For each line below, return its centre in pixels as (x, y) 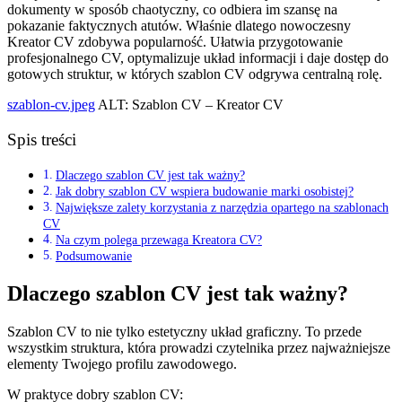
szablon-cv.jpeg (51, 104)
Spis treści (42, 140)
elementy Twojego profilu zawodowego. (122, 364)
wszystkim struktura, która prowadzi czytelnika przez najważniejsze (199, 348)
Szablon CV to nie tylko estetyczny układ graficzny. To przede (184, 332)
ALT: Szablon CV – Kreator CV (189, 104)
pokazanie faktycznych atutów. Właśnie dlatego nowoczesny (179, 25)
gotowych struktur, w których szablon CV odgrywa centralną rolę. (195, 74)
